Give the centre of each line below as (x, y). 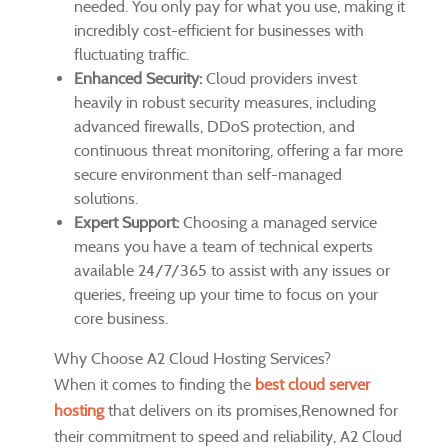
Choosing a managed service (278, 222)
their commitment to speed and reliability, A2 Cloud (228, 436)
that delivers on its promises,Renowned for (251, 410)
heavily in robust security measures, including (225, 102)
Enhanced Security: (138, 78)
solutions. (106, 198)
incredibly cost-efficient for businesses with (219, 30)
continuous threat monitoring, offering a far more (238, 150)
